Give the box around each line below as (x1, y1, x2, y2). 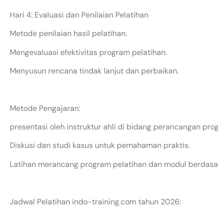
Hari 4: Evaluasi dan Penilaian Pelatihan (10, 9, 148, 20)
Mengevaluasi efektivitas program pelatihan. (10, 47, 167, 57)
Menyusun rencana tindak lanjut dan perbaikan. (10, 65, 179, 76)
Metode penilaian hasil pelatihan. (10, 28, 127, 39)
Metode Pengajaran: (10, 103, 80, 113)
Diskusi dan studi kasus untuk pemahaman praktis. (10, 140, 190, 151)
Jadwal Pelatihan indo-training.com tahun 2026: (10, 196, 181, 207)
